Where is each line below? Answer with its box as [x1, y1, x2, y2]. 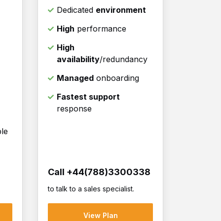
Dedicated [57, 5, 96, 15]
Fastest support [57, 92, 120, 102]
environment [96, 5, 146, 15]
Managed [57, 73, 94, 83]
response [57, 104, 92, 114]
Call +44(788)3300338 [48, 167, 150, 178]
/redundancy [100, 54, 147, 65]
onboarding [94, 73, 139, 83]
